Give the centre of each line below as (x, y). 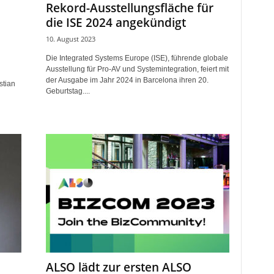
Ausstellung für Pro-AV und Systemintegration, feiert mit (137, 69)
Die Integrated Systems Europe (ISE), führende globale (137, 58)
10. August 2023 (70, 39)
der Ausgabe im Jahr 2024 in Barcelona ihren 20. (127, 80)
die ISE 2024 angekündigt (116, 23)
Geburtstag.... (68, 91)
